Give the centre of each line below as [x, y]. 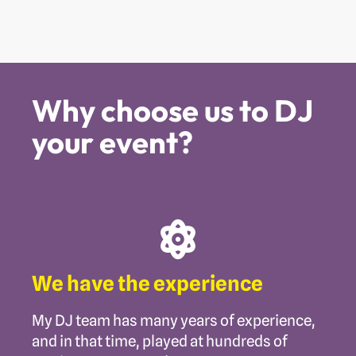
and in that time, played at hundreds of [160, 341]
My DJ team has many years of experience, [174, 320]
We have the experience [147, 283]
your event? [112, 142]
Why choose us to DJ [172, 110]
